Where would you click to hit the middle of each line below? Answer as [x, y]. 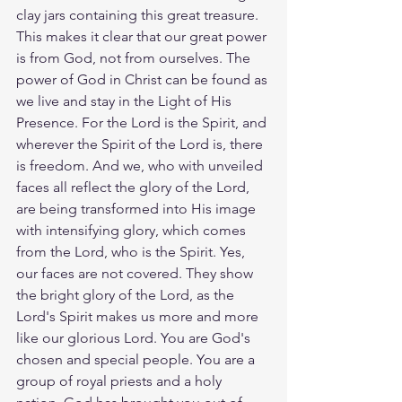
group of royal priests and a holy [121, 381]
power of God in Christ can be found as [144, 79]
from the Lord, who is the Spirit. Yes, [132, 252]
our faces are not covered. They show [136, 273]
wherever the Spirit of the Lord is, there [141, 144]
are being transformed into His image [138, 209]
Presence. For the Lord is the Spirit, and [143, 122]
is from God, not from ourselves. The [135, 58]
